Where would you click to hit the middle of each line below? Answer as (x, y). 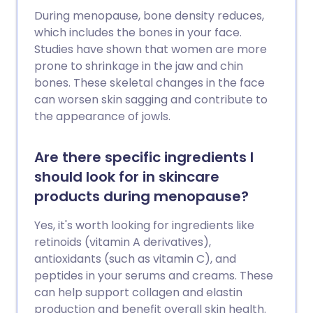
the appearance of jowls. (102, 116)
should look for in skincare (127, 177)
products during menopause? (141, 196)
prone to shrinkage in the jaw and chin (139, 66)
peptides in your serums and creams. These (154, 276)
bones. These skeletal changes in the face (150, 83)
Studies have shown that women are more (151, 49)
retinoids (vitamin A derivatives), (123, 242)
